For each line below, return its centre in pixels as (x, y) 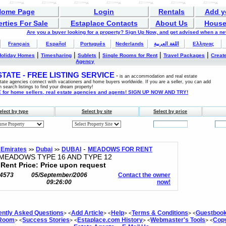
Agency (85, 61)
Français (19, 44)
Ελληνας (203, 44)
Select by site (97, 111)
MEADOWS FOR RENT (120, 149)
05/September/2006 (59, 175)
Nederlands (129, 44)
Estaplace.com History (110, 220)
